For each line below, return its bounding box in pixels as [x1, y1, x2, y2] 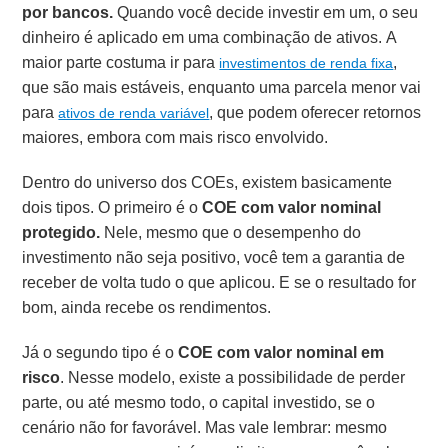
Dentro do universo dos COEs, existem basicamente [22, 171, 393, 195]
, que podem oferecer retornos [209, 101, 422, 125]
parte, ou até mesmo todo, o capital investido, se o [22, 391, 376, 415]
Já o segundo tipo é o [22, 341, 179, 365]
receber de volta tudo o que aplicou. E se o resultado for [22, 271, 417, 295]
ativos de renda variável [58, 103, 210, 124]
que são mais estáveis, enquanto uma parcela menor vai [22, 76, 422, 100]
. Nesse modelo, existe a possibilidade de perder [60, 366, 406, 390]
